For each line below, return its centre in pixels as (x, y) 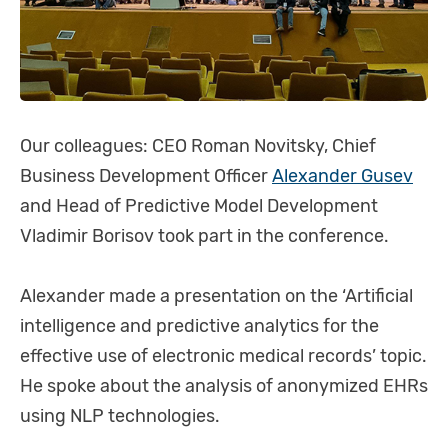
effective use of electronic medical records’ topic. (223, 355)
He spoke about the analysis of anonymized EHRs (224, 385)
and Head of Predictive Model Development (199, 205)
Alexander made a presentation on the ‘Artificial (216, 295)
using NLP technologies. (120, 415)
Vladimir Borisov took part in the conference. (204, 235)
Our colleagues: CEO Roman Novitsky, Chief (198, 145)
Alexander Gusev (342, 175)
